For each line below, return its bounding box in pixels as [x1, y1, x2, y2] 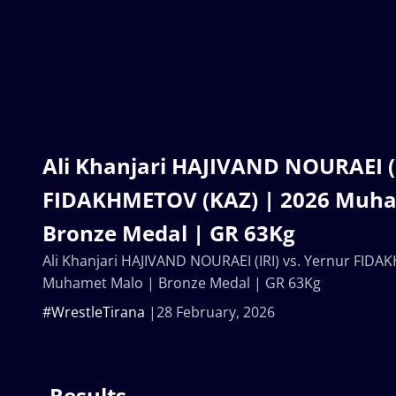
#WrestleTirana [42, 301, 145, 322]
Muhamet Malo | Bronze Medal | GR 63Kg [42, 272, 321, 293]
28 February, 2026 [156, 301, 275, 322]
